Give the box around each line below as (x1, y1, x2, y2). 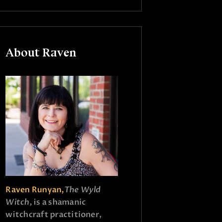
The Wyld (64, 184, 101, 195)
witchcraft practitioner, (5, 209, 102, 220)
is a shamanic (34, 196, 86, 208)
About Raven (5, 45, 77, 59)
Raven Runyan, (5, 184, 64, 195)
